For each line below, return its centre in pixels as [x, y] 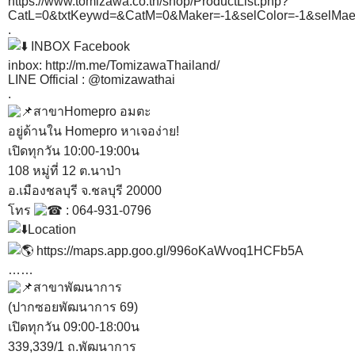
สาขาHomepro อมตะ [92, 112]
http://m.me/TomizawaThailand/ [132, 66]
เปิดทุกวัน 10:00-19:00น [74, 151]
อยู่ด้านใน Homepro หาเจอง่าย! [94, 132]
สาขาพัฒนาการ [78, 288]
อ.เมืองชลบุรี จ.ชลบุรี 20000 [85, 191]
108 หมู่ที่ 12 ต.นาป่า [65, 171]
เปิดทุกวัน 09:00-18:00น [74, 327]
